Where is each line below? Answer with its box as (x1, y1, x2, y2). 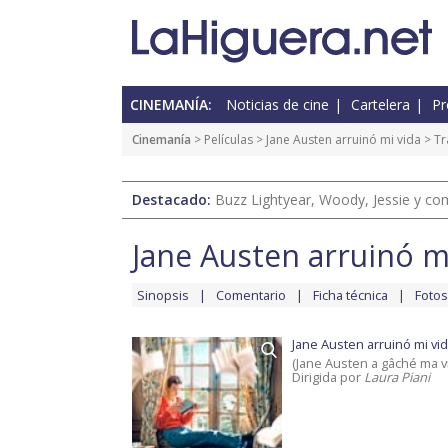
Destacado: (132, 190, 215, 210)
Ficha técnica (313, 286, 388, 305)
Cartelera (351, 95, 410, 115)
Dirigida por (292, 368, 364, 387)
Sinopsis (137, 286, 189, 305)
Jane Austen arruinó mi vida (266, 131, 421, 149)
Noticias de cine (226, 95, 329, 115)
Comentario (216, 286, 286, 305)
